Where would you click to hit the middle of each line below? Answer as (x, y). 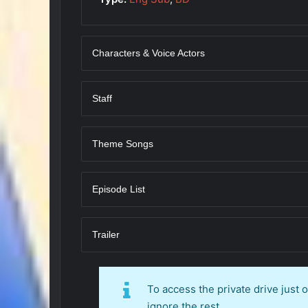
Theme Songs (123, 143)
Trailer (106, 234)
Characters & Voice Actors (148, 53)
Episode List (119, 189)
